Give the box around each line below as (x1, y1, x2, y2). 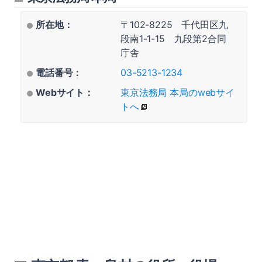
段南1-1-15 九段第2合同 (120, 33, 226, 44)
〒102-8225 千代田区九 (120, 19, 228, 30)
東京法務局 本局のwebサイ (120, 87, 235, 98)
